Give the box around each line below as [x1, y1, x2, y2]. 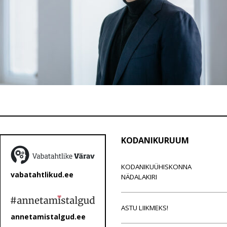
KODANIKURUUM [121, 135, 189, 146]
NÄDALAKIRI [121, 172, 157, 181]
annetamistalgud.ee [11, 212, 86, 222]
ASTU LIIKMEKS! [121, 203, 168, 212]
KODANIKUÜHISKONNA [121, 162, 192, 171]
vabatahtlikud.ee [11, 169, 73, 179]
